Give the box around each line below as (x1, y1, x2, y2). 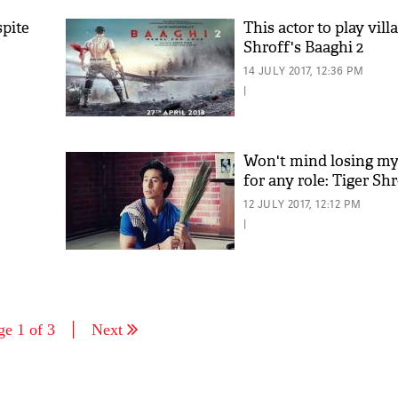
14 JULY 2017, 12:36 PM (243, 63, 364, 78)
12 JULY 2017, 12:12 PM (243, 196, 362, 211)
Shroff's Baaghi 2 (243, 38, 363, 57)
